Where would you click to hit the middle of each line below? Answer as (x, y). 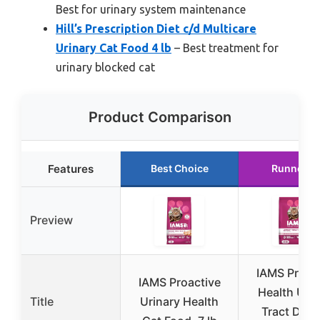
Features (71, 169)
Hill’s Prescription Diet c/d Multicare (156, 28)
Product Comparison (160, 117)
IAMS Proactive (179, 282)
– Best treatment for (225, 47)
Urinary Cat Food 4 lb (114, 47)
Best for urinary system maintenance (151, 9)
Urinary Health (179, 301)
